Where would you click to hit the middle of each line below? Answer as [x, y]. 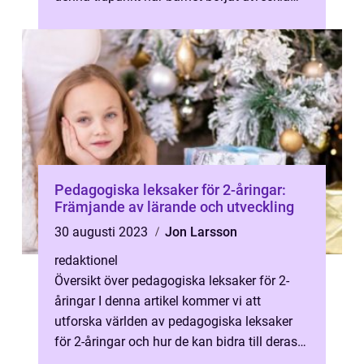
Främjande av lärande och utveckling [174, 207]
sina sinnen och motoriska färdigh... [157, 17]
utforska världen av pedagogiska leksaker [173, 321]
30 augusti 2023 [103, 232]
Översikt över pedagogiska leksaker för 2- [172, 281]
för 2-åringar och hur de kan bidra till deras [176, 342]
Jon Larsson [201, 232]
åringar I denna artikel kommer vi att [158, 301]
